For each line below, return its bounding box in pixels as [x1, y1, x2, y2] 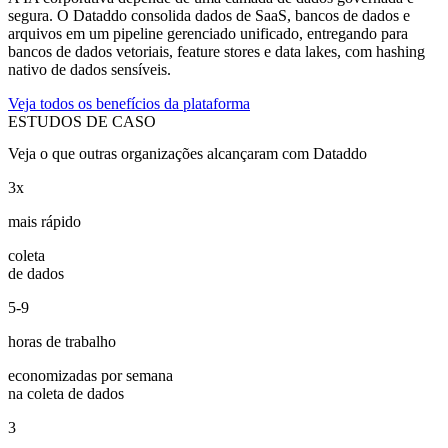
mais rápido [8, 212, 81, 230]
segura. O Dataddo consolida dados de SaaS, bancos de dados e [8, 7, 410, 25]
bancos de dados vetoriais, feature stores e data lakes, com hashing [8, 43, 425, 61]
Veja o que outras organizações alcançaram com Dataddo [8, 144, 367, 162]
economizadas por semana [8, 366, 173, 384]
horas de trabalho [8, 332, 116, 350]
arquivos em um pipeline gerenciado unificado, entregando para [8, 25, 408, 43]
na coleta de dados [8, 384, 124, 402]
